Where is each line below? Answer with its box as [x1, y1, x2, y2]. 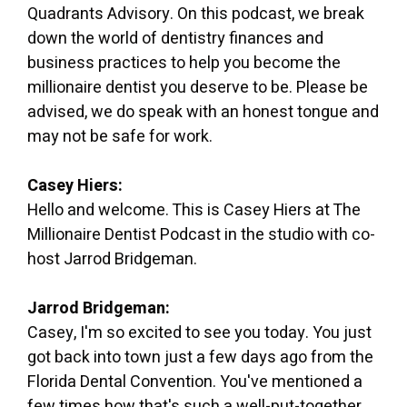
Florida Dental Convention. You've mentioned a [27, 369, 362, 394]
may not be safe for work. [27, 124, 213, 149]
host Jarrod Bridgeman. [27, 246, 197, 272]
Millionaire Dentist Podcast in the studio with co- [27, 222, 375, 247]
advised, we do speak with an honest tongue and [27, 99, 379, 124]
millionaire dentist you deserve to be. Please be [27, 74, 368, 100]
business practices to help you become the [27, 50, 341, 75]
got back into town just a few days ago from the [27, 344, 373, 370]
